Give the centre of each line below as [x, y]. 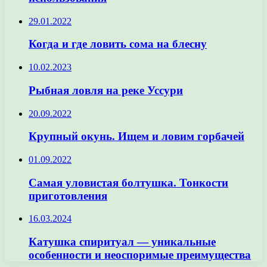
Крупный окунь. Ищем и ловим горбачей [136, 136]
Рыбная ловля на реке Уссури [106, 90]
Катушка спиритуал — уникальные [122, 242]
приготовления [68, 195]
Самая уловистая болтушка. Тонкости [128, 182]
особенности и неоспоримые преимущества [140, 255]
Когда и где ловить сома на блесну [118, 44]
